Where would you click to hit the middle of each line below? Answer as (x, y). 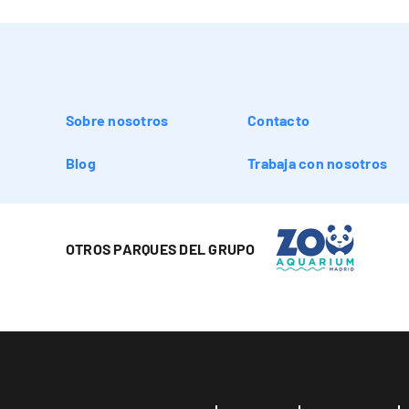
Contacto (279, 120)
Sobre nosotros (117, 120)
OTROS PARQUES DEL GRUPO (161, 248)
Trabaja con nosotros (317, 163)
